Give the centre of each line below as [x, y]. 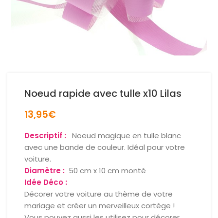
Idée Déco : [46, 182]
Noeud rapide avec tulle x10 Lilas [103, 93]
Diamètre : [45, 171]
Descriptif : [46, 136]
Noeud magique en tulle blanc [125, 136]
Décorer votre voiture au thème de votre [99, 194]
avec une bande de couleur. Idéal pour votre [105, 147]
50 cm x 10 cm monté [106, 171]
